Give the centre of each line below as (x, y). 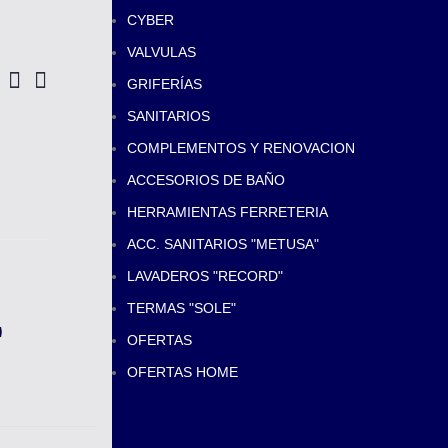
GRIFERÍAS (164, 84)
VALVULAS (161, 52)
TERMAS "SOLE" (181, 308)
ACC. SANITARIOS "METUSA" (223, 244)
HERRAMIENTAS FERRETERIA (227, 212)
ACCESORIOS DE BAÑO (206, 180)
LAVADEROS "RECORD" (205, 276)
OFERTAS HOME (182, 372)
